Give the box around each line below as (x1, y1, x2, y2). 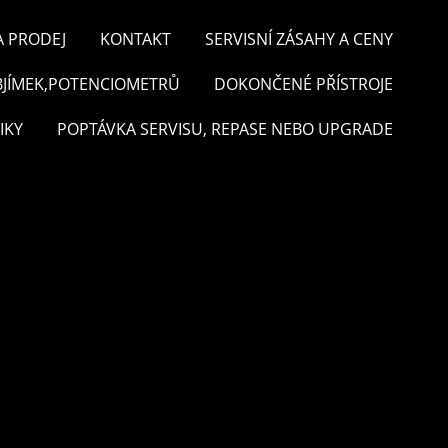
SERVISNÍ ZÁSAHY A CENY (205, 28, 393, 50)
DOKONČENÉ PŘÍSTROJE (214, 73, 393, 95)
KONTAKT (100, 28, 171, 50)
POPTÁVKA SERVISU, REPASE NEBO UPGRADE (57, 118, 393, 140)
